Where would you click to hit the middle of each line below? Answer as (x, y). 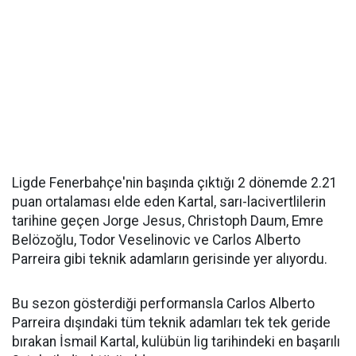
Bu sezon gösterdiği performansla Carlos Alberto (163, 304)
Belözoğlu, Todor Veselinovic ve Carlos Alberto (156, 240)
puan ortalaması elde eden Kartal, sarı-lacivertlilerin (169, 202)
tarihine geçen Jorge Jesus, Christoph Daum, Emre (168, 221)
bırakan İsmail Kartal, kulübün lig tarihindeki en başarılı (176, 342)
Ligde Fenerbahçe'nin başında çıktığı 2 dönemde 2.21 (175, 183)
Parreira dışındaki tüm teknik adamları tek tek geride (171, 323)
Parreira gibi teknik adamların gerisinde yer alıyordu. (170, 259)
